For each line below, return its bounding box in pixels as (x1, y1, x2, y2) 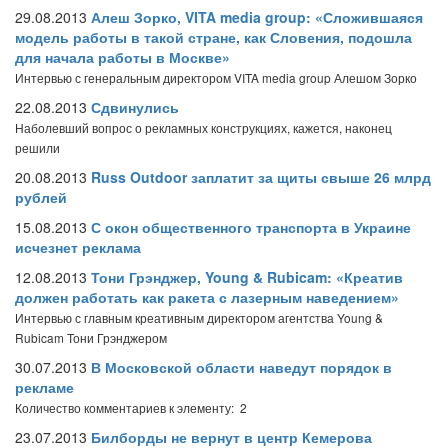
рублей (15, 187, 67, 207)
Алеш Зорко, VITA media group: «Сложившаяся (91, 7, 423, 27)
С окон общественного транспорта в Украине (91, 217, 411, 237)
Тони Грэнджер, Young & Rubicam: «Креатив (91, 267, 403, 287)
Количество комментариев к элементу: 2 (15, 399, 247, 416)
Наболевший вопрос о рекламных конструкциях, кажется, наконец (15, 119, 392, 136)
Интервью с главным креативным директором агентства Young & (15, 309, 383, 326)
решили (15, 139, 60, 156)
